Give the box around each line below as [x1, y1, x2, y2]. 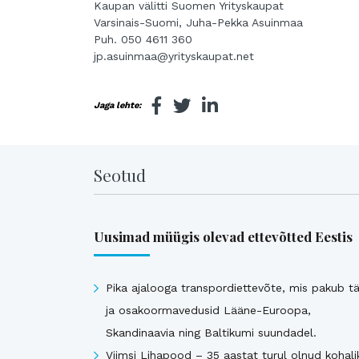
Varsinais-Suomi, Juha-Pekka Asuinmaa [94, 16, 303, 30]
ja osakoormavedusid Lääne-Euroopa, [106, 304, 311, 317]
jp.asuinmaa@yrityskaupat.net [94, 50, 254, 63]
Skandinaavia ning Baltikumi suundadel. [106, 326, 317, 340]
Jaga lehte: [94, 100, 141, 111]
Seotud [94, 163, 146, 187]
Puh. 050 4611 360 [94, 33, 192, 46]
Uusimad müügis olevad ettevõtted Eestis [94, 227, 353, 245]
